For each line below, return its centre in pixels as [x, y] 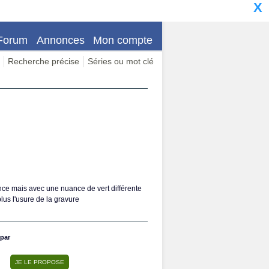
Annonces [60, 40]
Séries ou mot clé [121, 61]
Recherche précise [44, 61]
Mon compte [123, 40]
